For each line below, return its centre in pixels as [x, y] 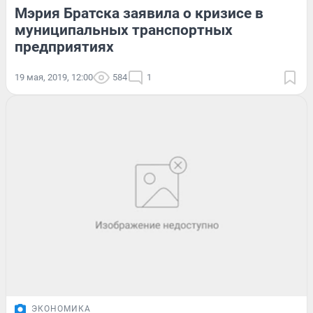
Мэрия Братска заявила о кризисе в [139, 13]
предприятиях [64, 46]
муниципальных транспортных [124, 30]
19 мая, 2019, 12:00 [54, 77]
